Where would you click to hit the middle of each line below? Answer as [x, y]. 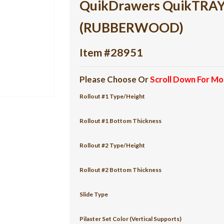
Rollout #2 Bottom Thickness [121, 170]
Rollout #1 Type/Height [112, 96]
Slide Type [94, 194]
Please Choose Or [115, 79]
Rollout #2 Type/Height [112, 145]
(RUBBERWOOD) [132, 27]
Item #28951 [111, 52]
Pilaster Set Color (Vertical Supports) [131, 219]
